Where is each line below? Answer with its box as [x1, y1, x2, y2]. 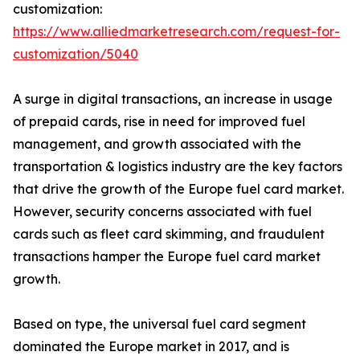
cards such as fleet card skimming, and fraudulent [13, 226, 325, 243]
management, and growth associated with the [13, 136, 301, 153]
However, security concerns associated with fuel [13, 203, 312, 220]
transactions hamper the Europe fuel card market [13, 248, 321, 265]
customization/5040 [13, 46, 138, 63]
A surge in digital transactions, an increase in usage [13, 91, 333, 108]
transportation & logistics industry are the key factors [13, 158, 342, 175]
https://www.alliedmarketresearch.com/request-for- [13, 23, 340, 40]
